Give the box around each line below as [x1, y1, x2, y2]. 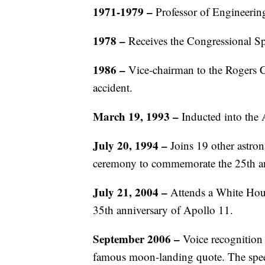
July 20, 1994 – [93, 137, 167, 153]
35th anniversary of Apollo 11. [93, 202, 233, 217]
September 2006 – [93, 231, 180, 247]
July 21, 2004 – [93, 184, 170, 200]
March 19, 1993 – [93, 108, 182, 124]
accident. [93, 80, 132, 95]
